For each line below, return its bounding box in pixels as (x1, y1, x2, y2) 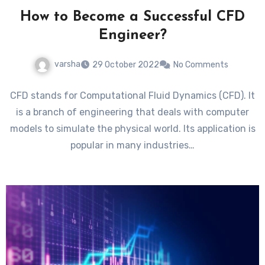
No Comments (173, 59, 228, 70)
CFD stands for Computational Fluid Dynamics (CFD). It (10, 89, 255, 101)
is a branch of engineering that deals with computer (16, 106, 249, 118)
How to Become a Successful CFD (20, 10, 245, 25)
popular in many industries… (70, 139, 195, 151)
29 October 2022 (92, 59, 159, 70)
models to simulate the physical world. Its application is (9, 122, 256, 134)
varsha (54, 59, 80, 70)
